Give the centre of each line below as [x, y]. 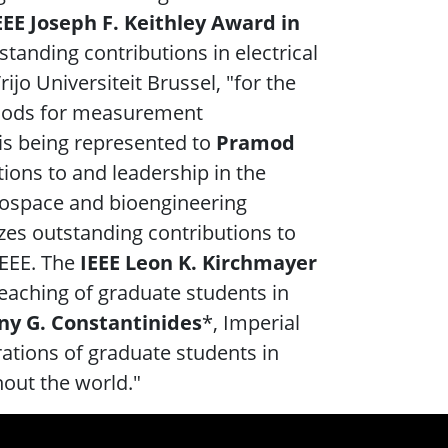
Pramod [255, 143]
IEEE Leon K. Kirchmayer [198, 263]
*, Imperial [251, 323]
